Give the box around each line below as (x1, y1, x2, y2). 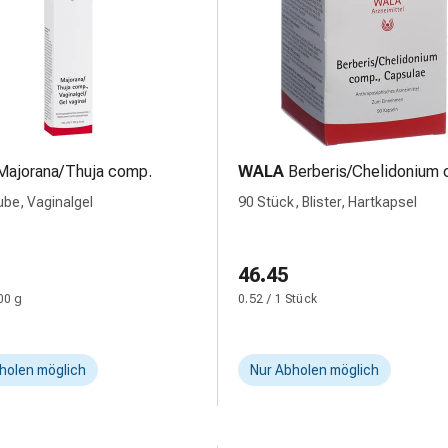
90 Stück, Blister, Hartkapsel (238, 194, 417, 210)
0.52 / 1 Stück (238, 292, 318, 306)
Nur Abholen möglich (250, 362, 379, 378)
